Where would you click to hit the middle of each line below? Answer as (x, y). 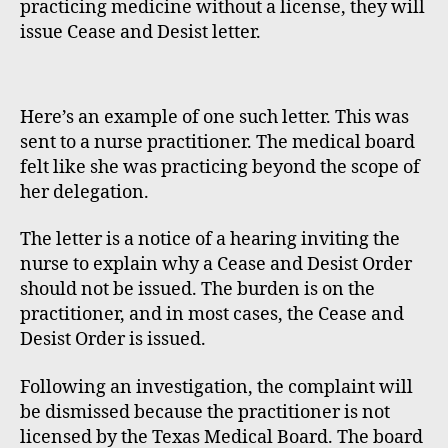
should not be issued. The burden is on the (197, 290)
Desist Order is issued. (113, 340)
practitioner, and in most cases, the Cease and (212, 315)
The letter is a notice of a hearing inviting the (210, 240)
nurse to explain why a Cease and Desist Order (216, 265)
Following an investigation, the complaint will (216, 387)
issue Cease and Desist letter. (140, 32)
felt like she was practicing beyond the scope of (220, 167)
